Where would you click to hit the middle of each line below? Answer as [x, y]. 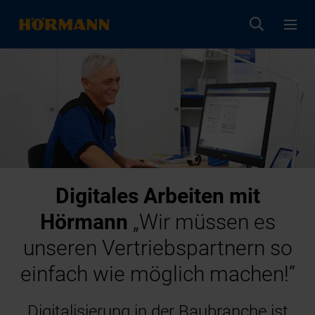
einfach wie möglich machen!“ [157, 274]
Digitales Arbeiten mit [157, 195]
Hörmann [84, 221]
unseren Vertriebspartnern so [157, 247]
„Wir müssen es [201, 221]
